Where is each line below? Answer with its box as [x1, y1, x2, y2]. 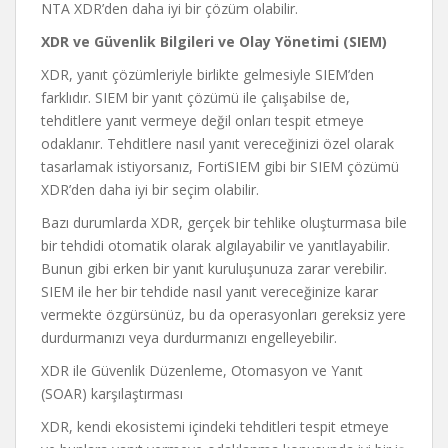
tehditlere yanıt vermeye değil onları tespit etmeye [41, 111, 364, 130]
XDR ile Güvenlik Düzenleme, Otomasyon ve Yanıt [41, 361, 363, 380]
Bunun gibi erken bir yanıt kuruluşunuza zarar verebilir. [41, 259, 387, 278]
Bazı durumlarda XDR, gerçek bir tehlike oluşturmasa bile [41, 213, 407, 232]
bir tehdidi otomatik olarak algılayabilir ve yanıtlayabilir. [41, 236, 390, 255]
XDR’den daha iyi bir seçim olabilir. [41, 180, 259, 199]
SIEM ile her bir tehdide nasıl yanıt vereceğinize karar [41, 282, 378, 301]
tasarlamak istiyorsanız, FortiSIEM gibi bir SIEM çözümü [41, 157, 399, 176]
